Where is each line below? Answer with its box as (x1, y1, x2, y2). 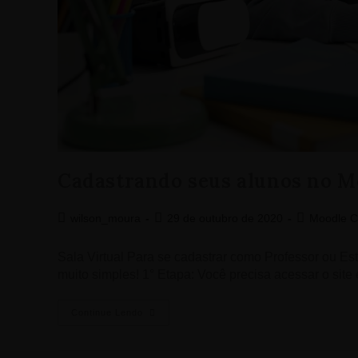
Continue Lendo (71, 307, 143, 317)
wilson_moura (70, 211, 141, 225)
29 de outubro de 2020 (167, 211, 283, 225)
